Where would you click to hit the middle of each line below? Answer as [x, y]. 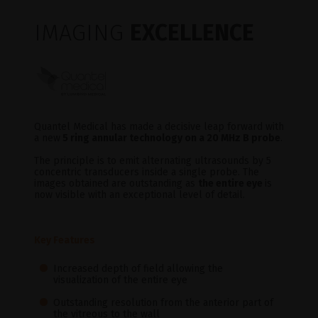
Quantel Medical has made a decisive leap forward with [159, 126]
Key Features [65, 240]
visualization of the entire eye [121, 280]
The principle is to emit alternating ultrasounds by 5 [153, 160]
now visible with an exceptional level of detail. [139, 194]
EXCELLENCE [192, 32]
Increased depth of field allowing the [138, 268]
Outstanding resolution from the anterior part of [164, 302]
